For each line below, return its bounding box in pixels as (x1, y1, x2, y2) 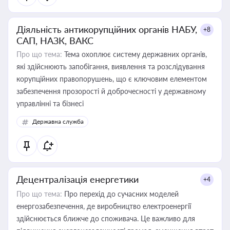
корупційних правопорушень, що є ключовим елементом (16, 74, 207, 83)
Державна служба (32, 118, 84, 125)
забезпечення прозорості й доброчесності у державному (16, 87, 206, 95)
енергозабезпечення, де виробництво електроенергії (16, 202, 191, 210)
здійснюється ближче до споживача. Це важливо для (16, 214, 195, 223)
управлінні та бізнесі (16, 99, 84, 108)
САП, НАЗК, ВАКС (16, 35, 93, 46)
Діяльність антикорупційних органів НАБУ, (16, 24, 197, 35)
